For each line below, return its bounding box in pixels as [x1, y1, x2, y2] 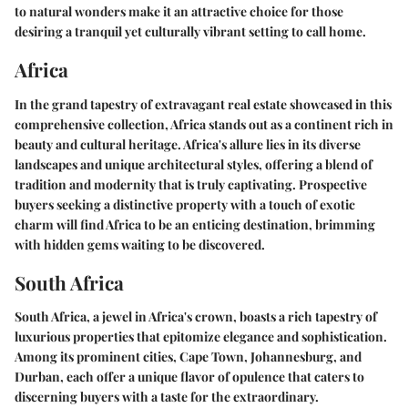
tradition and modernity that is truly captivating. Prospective [15, 175, 367, 193]
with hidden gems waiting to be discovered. [15, 235, 265, 253]
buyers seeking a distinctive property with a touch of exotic [15, 195, 355, 213]
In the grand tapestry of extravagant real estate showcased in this [15, 95, 392, 113]
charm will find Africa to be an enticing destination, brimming [15, 215, 375, 233]
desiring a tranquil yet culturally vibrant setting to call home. [15, 23, 366, 41]
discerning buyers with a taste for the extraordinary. [15, 388, 319, 406]
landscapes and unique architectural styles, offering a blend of [15, 155, 372, 173]
